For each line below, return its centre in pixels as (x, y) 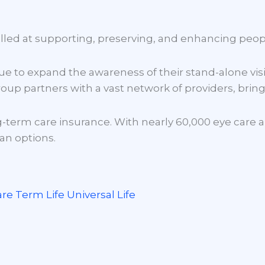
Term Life (40, 195)
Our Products (147, 30)
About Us (68, 30)
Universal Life (101, 195)
